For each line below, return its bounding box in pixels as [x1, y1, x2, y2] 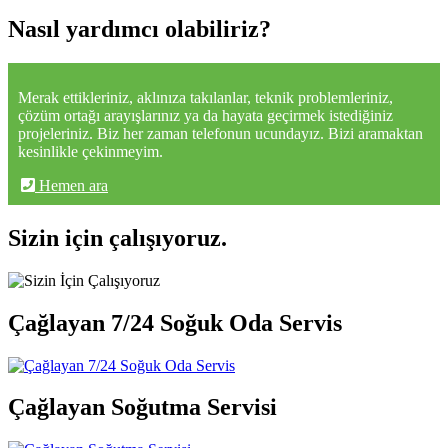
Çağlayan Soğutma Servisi [8, 394, 277, 421]
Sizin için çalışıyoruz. [8, 224, 227, 251]
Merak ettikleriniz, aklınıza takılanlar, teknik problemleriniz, [18, 88, 393, 106]
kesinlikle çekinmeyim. [18, 142, 163, 160]
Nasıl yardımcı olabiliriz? [8, 15, 271, 42]
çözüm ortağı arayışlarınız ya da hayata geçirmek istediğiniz [18, 106, 393, 124]
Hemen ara [35, 176, 108, 194]
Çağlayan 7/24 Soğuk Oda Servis [8, 309, 342, 336]
